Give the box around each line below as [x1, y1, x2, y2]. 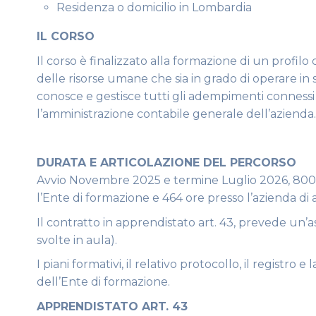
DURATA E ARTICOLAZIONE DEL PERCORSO [37, 155, 296, 169]
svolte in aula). [37, 233, 117, 247]
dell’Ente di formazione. [37, 275, 170, 289]
